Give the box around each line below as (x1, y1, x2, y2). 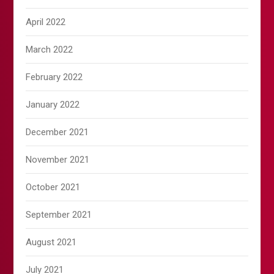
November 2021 (26, 154, 90, 166)
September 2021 (26, 209, 92, 221)
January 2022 (26, 99, 80, 111)
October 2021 (26, 182, 81, 193)
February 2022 (26, 72, 83, 83)
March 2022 (26, 44, 73, 56)
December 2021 (26, 127, 89, 138)
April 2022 (26, 17, 66, 28)
